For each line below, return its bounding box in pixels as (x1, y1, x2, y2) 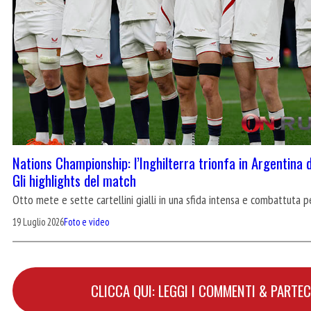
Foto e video (64, 215, 109, 228)
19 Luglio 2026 (12, 215, 64, 228)
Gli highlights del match (12, 169, 136, 192)
